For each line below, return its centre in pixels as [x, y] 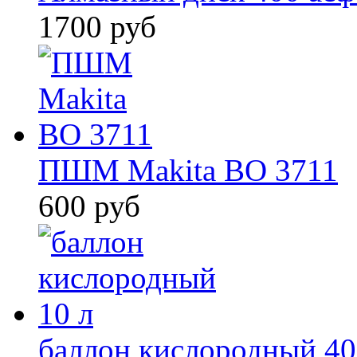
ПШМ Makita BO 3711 [188, 171]
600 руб [89, 206]
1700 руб [97, 27]
